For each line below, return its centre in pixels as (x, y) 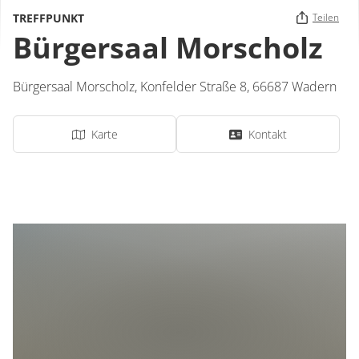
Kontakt (268, 134)
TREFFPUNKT (48, 18)
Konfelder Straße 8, (196, 87)
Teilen (326, 17)
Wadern (314, 87)
